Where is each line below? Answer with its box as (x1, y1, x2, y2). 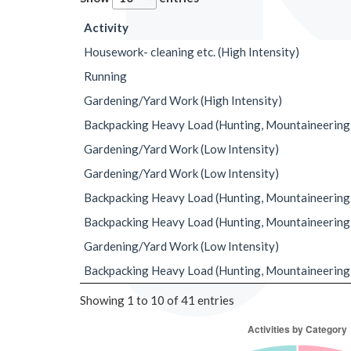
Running (84, 69, 127, 83)
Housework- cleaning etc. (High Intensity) (84, 45, 299, 59)
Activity (84, 20, 128, 34)
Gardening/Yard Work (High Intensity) (84, 93, 282, 107)
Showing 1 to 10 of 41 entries (80, 293, 234, 308)
